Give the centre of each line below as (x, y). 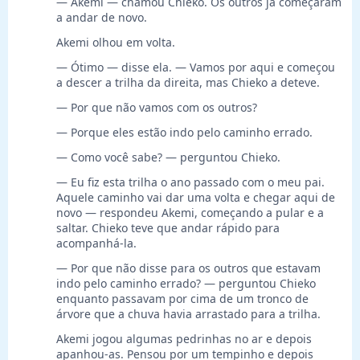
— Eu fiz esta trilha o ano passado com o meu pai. (190, 182)
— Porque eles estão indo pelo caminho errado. (184, 133)
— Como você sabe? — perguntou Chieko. (168, 157)
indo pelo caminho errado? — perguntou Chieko (186, 284)
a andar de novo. (102, 18)
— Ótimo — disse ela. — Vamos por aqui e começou (196, 67)
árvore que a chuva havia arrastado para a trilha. (188, 314)
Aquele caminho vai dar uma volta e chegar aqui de (196, 198)
